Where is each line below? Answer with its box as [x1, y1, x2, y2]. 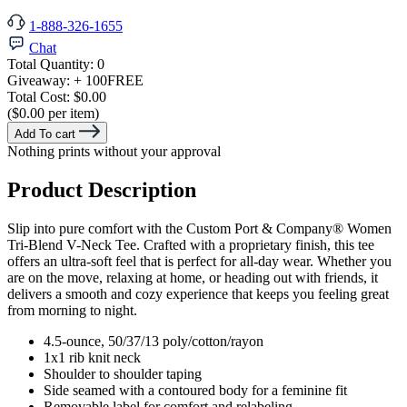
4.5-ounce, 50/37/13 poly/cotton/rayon [44, 333, 263, 350]
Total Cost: [7, 89, 74, 105]
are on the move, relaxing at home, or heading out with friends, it [7, 270, 378, 286]
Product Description [7, 178, 196, 203]
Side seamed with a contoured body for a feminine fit [44, 382, 347, 399]
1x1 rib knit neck [44, 350, 141, 366]
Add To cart [15, 127, 75, 142]
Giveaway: [7, 73, 74, 89]
